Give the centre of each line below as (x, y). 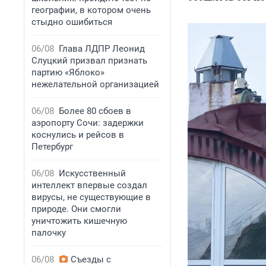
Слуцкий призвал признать (89, 61)
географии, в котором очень (91, 10)
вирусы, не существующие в (91, 197)
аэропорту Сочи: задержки (88, 123)
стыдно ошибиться (72, 22)
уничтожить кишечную (79, 221)
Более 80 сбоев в (95, 111)
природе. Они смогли (76, 209)
